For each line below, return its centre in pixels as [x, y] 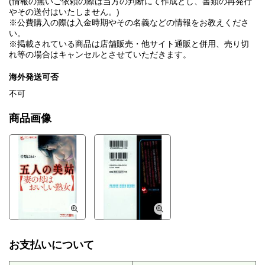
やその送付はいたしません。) [64, 12]
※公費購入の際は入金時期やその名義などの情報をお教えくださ [129, 23]
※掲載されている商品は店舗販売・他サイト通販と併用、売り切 [129, 44]
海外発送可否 [34, 77]
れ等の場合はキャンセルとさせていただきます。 [100, 55]
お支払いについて [51, 245]
